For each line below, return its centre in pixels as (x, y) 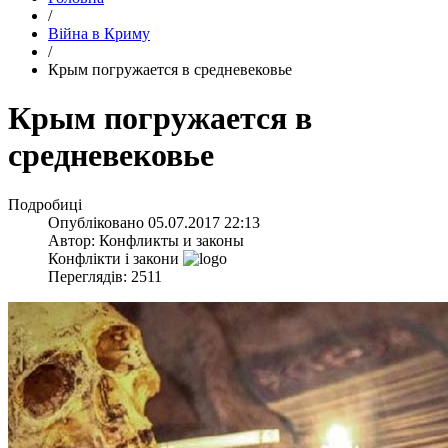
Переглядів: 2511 (105, 276)
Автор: (73, 240)
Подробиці (45, 204)
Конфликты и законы (171, 240)
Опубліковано (98, 222)
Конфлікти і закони (113, 258)
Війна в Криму (99, 33)
